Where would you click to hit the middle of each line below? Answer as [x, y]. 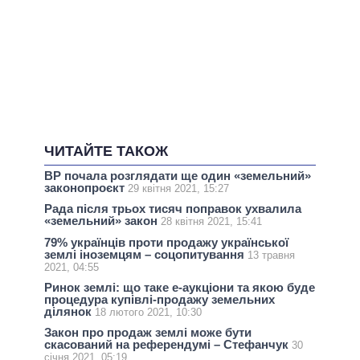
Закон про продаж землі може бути [148, 333]
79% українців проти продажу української [166, 242]
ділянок [70, 311]
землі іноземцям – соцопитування [146, 254]
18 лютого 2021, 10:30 [148, 312]
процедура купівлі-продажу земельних [160, 299]
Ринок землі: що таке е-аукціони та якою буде [180, 287]
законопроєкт [86, 188]
